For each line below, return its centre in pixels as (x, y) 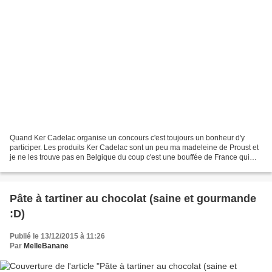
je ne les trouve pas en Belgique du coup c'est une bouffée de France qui (130, 157)
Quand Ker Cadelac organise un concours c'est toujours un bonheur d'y (127, 138)
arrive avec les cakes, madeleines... (68, 167)
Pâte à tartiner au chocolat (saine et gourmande (133, 198)
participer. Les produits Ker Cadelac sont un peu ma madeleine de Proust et (134, 147)
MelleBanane (46, 246)
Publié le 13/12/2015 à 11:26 (57, 236)
